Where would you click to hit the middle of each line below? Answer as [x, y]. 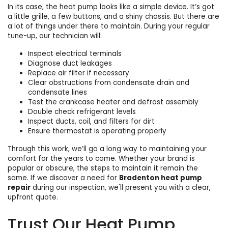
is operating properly [129, 131]
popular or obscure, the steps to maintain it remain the [103, 168]
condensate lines [58, 93]
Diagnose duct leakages [70, 64]
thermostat [72, 131]
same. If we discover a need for [63, 178]
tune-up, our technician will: [55, 36]
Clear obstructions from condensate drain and [109, 83]
